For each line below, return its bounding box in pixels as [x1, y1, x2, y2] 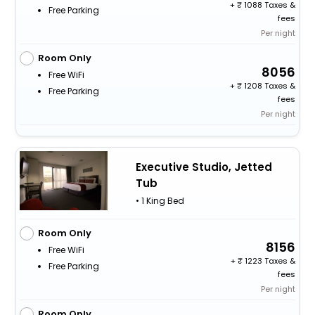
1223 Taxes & [243, 255, 296, 266]
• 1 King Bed [135, 195, 184, 207]
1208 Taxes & [242, 80, 296, 92]
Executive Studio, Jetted [135, 160, 272, 175]
